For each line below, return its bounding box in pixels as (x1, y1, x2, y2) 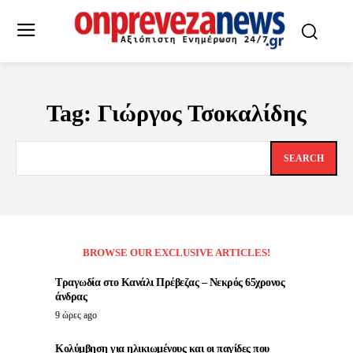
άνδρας (55, 291, 87, 303)
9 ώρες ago (55, 310, 97, 321)
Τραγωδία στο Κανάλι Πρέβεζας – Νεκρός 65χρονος (55, 277, 284, 289)
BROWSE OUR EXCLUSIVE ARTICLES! (83, 247, 270, 259)
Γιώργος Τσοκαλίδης (98, 100, 307, 127)
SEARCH (284, 153, 324, 165)
